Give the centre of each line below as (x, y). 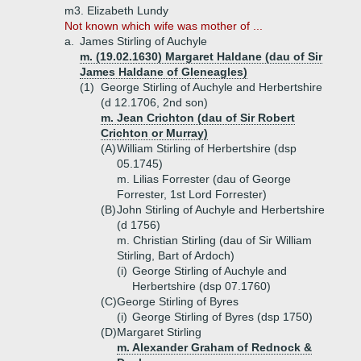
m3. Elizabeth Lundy (116, 10)
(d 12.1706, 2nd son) (154, 102)
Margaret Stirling (159, 332)
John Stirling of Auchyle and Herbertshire (221, 210)
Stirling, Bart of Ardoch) (176, 255)
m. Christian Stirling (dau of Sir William (214, 240)
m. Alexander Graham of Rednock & (214, 347)
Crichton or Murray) (154, 133)
